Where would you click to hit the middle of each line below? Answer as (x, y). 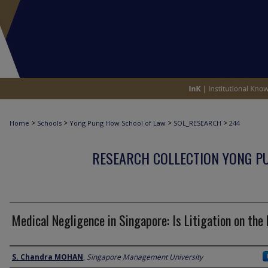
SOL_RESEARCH (197, 123)
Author (25, 257)
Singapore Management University (145, 257)
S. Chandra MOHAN (48, 257)
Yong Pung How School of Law (118, 123)
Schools (49, 123)
